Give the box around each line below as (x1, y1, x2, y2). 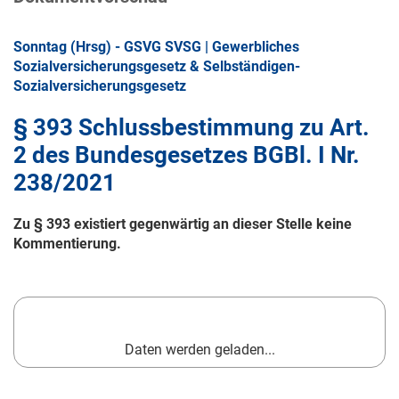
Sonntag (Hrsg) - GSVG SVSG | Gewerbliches (13, 38, 299, 56)
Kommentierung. (13, 235, 121, 253)
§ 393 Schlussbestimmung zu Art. (13, 114, 370, 142)
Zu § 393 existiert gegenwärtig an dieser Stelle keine (13, 216, 352, 233)
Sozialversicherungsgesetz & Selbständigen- (13, 58, 300, 76)
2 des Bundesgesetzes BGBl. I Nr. (13, 142, 360, 169)
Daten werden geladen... (124, 341, 275, 359)
